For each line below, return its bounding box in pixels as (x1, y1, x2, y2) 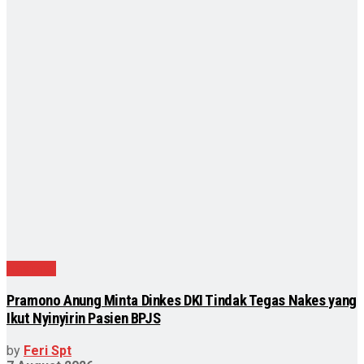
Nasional (6, 261, 56, 277)
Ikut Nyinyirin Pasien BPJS (6, 309, 161, 327)
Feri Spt (24, 342, 71, 358)
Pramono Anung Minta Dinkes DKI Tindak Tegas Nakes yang (6, 291, 357, 310)
